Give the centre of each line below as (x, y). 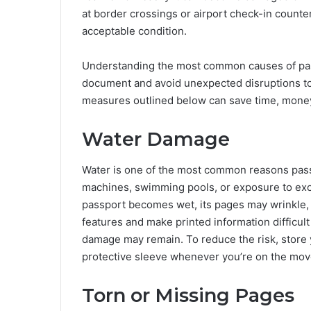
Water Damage (156, 139)
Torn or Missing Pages (188, 296)
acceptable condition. (136, 31)
